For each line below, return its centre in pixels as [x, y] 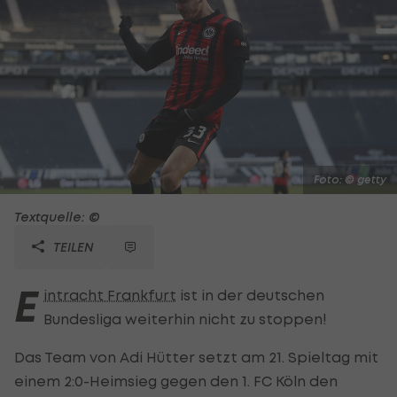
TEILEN [72, 246]
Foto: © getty [350, 179]
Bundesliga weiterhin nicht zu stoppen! [185, 319]
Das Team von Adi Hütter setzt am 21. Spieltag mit [196, 357]
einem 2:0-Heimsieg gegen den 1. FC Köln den [176, 381]
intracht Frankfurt [110, 295]
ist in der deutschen [250, 295]
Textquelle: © [57, 216]
